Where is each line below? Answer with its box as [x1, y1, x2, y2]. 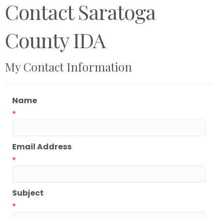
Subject [12, 187, 44, 199]
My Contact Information [5, 58, 132, 74]
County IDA [5, 26, 105, 54]
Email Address [12, 141, 72, 152]
